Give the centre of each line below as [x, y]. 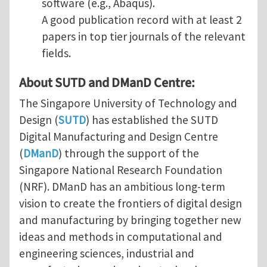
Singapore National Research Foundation [121, 170]
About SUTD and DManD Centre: [107, 83]
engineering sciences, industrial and [107, 253]
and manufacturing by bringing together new [130, 220]
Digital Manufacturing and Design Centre [119, 136]
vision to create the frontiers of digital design [131, 203]
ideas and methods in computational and [121, 236]
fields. [56, 53]
